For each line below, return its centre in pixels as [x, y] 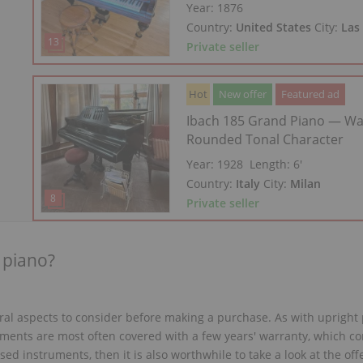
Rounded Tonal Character [265, 139]
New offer [243, 94]
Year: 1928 [215, 164]
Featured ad [311, 94]
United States [274, 28]
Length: [272, 164]
